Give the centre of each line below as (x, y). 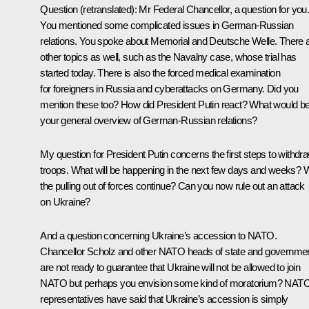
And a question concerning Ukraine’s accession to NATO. (158, 235)
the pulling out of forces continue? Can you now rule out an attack (172, 186)
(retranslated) (107, 9)
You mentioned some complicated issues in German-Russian (167, 25)
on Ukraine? (65, 201)
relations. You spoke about (96, 41)
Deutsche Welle (242, 41)
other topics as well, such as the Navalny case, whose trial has (168, 57)
